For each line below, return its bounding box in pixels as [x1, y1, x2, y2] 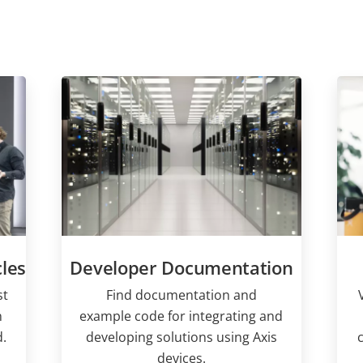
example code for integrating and [79, 307, 284, 326]
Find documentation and [105, 286, 257, 305]
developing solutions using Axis [85, 328, 277, 347]
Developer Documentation [70, 255, 293, 280]
